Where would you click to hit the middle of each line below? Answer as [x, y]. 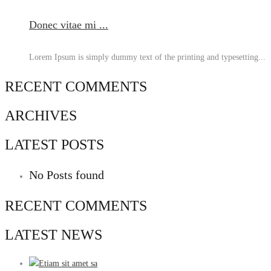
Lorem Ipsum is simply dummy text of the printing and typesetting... [147, 57]
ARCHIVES [41, 115]
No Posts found [67, 175]
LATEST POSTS [54, 144]
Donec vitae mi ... [69, 24]
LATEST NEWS [54, 235]
